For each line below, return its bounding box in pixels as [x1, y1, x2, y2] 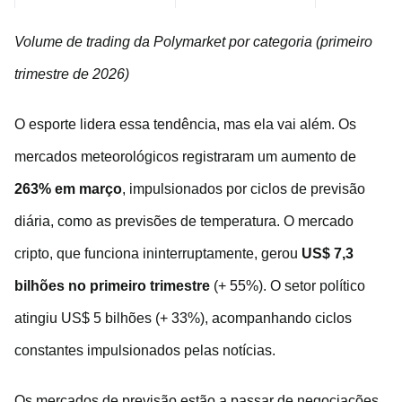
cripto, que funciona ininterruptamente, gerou [14, 245, 301, 261]
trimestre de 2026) [14, 66, 129, 82]
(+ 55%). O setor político [210, 277, 365, 293]
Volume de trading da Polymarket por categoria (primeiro [14, 33, 372, 49]
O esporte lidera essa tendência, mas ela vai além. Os [14, 116, 356, 132]
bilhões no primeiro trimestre [14, 277, 210, 293]
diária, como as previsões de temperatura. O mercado [14, 213, 354, 229]
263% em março [14, 180, 122, 197]
